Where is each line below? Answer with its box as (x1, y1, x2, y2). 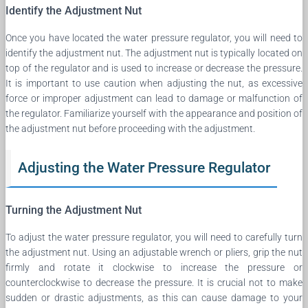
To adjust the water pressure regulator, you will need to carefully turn (5, 231, 302, 243)
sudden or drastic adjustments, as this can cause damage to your (5, 291, 302, 303)
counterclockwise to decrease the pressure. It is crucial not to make (5, 276, 302, 288)
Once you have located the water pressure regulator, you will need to (5, 32, 302, 43)
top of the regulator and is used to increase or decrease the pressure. (5, 62, 302, 74)
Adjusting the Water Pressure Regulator (18, 159, 270, 176)
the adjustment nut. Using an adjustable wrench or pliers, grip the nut (5, 246, 302, 258)
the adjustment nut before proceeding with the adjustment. (5, 122, 255, 134)
